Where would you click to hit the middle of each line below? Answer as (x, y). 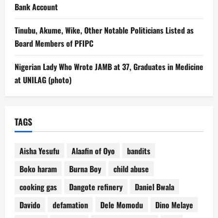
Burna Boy (85, 169)
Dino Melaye (174, 205)
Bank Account (36, 7)
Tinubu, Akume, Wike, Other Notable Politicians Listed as (104, 30)
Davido (30, 205)
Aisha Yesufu (39, 151)
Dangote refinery (96, 187)
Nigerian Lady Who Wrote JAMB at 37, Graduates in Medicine (109, 67)
